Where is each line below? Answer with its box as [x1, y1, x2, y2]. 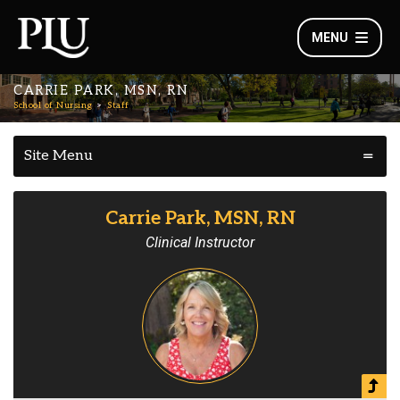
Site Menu [24, 147, 93, 164]
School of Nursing [13, 100, 93, 111]
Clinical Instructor [146, 234, 254, 251]
